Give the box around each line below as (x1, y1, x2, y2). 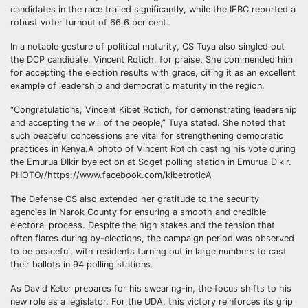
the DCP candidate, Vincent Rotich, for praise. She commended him (10, 54, 293, 65)
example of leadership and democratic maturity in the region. (10, 80, 265, 91)
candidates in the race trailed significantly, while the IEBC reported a (10, 4, 296, 15)
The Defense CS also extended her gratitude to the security (10, 194, 259, 205)
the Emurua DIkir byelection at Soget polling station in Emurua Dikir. (10, 157, 291, 168)
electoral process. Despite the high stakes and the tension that (10, 220, 275, 231)
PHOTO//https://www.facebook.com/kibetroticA (10, 170, 212, 181)
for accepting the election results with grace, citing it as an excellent (10, 67, 296, 78)
